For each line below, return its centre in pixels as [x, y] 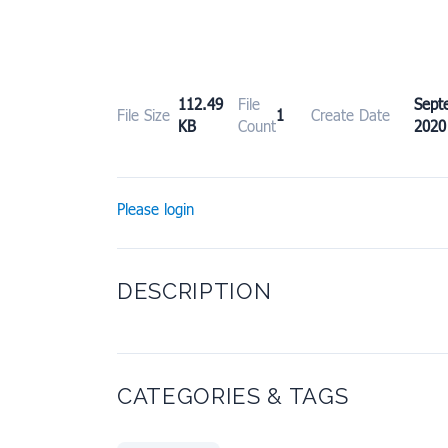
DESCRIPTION [194, 291]
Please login [155, 209]
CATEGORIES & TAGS [233, 396]
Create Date [350, 115]
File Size [143, 115]
